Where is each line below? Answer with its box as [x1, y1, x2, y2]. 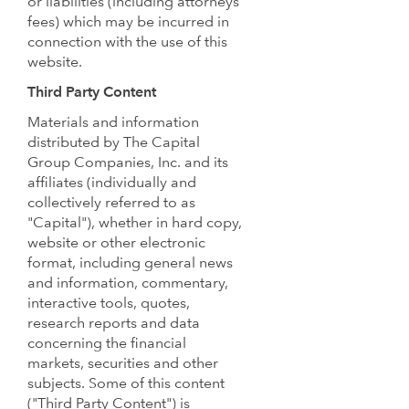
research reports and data [27, 316, 200, 331]
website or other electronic [27, 236, 205, 251]
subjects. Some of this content [27, 376, 225, 392]
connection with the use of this [27, 36, 227, 51]
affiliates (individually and [27, 175, 196, 191]
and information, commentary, [27, 276, 228, 291]
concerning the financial [27, 336, 186, 351]
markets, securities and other [27, 356, 218, 372]
